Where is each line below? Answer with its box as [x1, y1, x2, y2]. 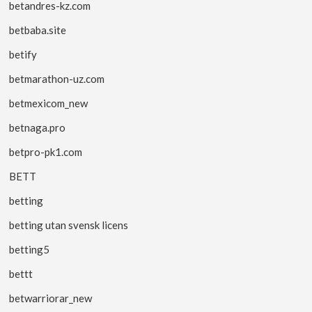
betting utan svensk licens [9, 218, 129, 231]
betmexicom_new [9, 96, 88, 109]
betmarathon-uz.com [9, 72, 105, 85]
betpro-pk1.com [9, 145, 83, 158]
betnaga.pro [9, 120, 66, 134]
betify [9, 47, 38, 61]
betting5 [9, 242, 50, 256]
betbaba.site [9, 23, 67, 36]
